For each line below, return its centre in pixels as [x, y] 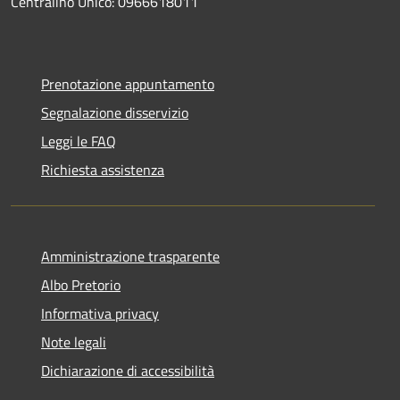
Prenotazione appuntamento [128, 83]
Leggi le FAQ [79, 141]
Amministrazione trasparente [130, 256]
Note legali [74, 342]
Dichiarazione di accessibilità [128, 370]
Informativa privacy [100, 313]
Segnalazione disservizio [115, 112]
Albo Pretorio [81, 284]
